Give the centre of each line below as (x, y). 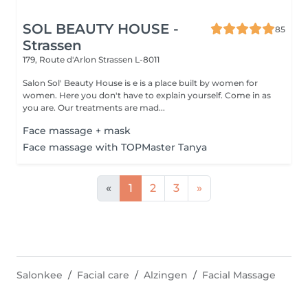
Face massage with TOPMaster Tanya (115, 147)
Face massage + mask (77, 131)
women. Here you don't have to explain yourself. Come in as (147, 95)
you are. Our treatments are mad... (111, 108)
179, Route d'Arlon (60, 59)
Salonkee (40, 275)
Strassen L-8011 (129, 59)
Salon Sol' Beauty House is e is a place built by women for (140, 83)
